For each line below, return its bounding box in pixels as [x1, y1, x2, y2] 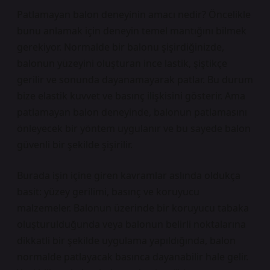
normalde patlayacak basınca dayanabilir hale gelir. [17, 250, 248, 263]
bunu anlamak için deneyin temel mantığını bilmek [17, 24, 246, 37]
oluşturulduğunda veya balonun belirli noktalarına [17, 218, 246, 231]
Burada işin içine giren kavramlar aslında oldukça [17, 169, 240, 182]
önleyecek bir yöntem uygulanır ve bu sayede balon [17, 122, 251, 135]
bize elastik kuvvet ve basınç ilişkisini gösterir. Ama [17, 89, 245, 102]
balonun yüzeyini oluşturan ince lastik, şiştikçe [17, 57, 227, 70]
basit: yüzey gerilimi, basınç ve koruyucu [17, 185, 199, 198]
